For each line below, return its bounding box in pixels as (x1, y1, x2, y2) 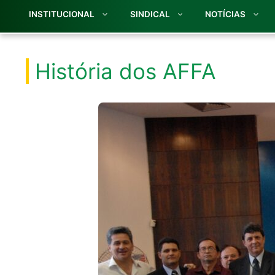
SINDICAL (130, 9, 170, 20)
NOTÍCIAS (205, 9, 246, 20)
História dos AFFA (35, 58, 216, 85)
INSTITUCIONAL (29, 9, 95, 20)
